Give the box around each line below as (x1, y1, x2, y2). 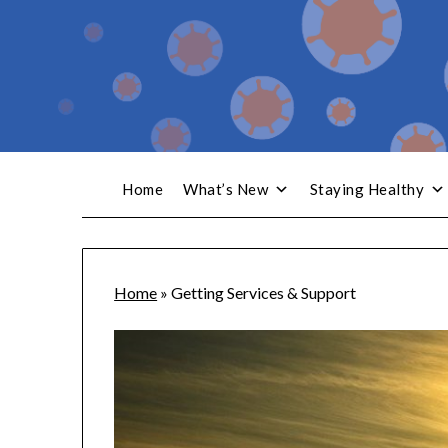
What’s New (183, 180, 268, 198)
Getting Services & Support (171, 283, 357, 303)
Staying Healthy (309, 180, 424, 198)
